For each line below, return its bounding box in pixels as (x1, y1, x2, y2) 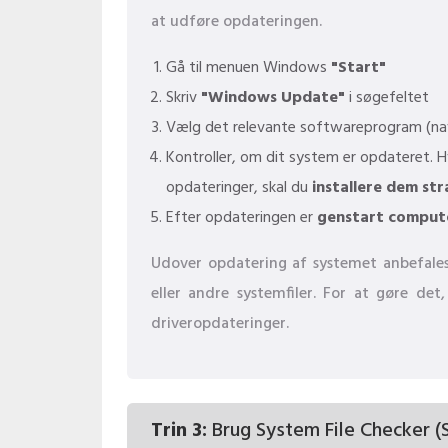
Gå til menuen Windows (166, 55, 331, 81)
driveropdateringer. (151, 311, 289, 337)
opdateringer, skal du (166, 175, 312, 201)
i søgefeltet (345, 85, 429, 111)
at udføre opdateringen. (151, 9, 322, 35)
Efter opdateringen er (166, 205, 317, 231)
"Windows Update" (201, 85, 345, 111)
